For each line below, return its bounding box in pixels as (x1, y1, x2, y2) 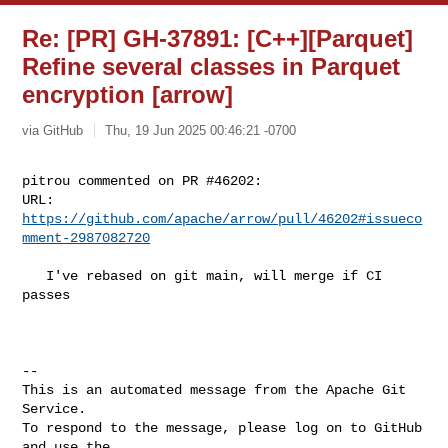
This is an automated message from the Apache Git (22, 381, 407, 398)
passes (22, 286, 71, 303)
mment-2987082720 (22, 229, 151, 246)
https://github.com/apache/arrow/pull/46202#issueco (22, 210, 423, 227)
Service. (22, 400, 87, 417)
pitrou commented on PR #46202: (22, 172, 263, 189)
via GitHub (22, 122, 84, 138)
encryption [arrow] (22, 81, 234, 108)
